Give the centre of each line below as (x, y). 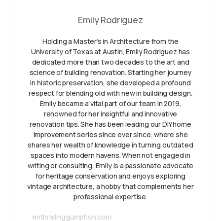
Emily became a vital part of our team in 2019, (110, 103)
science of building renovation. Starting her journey (110, 72)
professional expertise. (110, 197)
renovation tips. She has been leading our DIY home (110, 124)
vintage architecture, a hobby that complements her (110, 186)
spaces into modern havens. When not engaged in (110, 155)
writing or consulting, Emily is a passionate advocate (110, 166)
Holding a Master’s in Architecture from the (110, 41)
